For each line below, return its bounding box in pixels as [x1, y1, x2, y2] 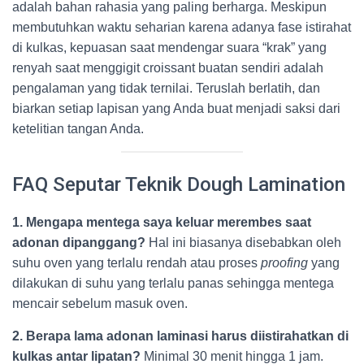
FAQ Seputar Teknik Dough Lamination [12, 173, 345, 196]
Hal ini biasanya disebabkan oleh [145, 236, 341, 249]
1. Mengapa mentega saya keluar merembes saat [12, 215, 311, 229]
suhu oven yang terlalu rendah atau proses [12, 256, 261, 270]
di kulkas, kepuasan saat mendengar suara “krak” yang [12, 41, 327, 54]
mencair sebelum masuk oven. [12, 297, 188, 310]
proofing [261, 256, 308, 270]
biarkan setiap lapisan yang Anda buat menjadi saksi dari [12, 102, 340, 115]
